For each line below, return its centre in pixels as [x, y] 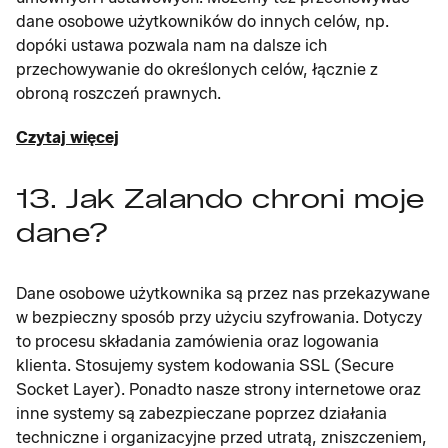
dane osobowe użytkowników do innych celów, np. [202, 21]
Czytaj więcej [67, 137]
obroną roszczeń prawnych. [118, 93]
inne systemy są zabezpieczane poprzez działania [201, 413]
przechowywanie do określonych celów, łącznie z [197, 69]
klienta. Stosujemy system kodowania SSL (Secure [205, 365]
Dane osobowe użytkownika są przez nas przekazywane [223, 293]
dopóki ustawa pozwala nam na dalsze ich [171, 45]
